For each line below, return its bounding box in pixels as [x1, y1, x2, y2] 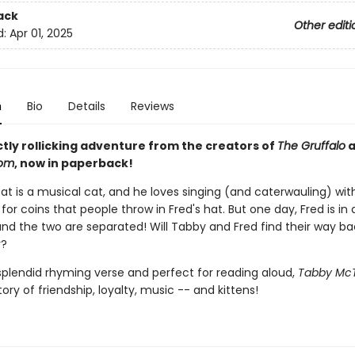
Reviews [130, 98, 174, 114]
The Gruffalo [277, 138, 345, 154]
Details [67, 98, 105, 114]
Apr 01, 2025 [9, 25, 73, 42]
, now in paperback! [13, 155, 133, 171]
